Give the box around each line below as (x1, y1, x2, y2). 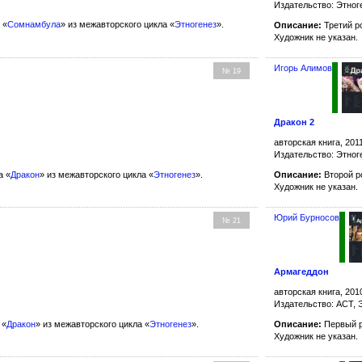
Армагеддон (274, 266, 330, 276)
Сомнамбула (7, 19, 61, 30)
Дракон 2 (274, 116, 315, 127)
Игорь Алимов (274, 63, 333, 74)
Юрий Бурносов (274, 212, 340, 222)
